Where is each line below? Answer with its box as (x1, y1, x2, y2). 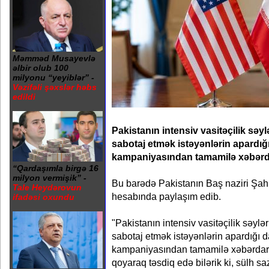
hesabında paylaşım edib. (112, 191, 221, 202)
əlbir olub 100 (13, 62, 68, 73)
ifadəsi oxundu (13, 192, 74, 202)
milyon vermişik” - (13, 173, 86, 183)
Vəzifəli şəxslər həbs (13, 82, 97, 92)
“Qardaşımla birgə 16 (13, 163, 98, 174)
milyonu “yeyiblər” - (13, 72, 94, 82)
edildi (13, 91, 35, 101)
